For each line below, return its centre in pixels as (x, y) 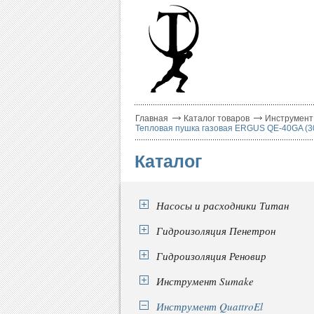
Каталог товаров (217, 118)
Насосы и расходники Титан (223, 205)
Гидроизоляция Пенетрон (216, 231)
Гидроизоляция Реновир (211, 256)
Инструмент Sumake (205, 281)
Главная (152, 118)
